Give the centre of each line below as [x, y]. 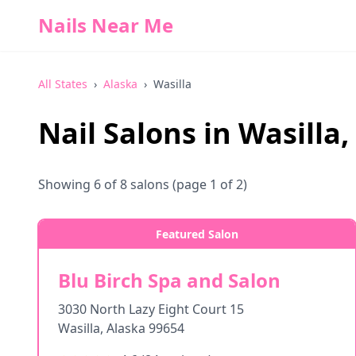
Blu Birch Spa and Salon [169, 280]
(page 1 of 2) [208, 184]
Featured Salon [197, 234]
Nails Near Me [106, 25]
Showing [66, 184]
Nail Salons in [138, 133]
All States [63, 84]
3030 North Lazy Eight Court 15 [151, 309]
